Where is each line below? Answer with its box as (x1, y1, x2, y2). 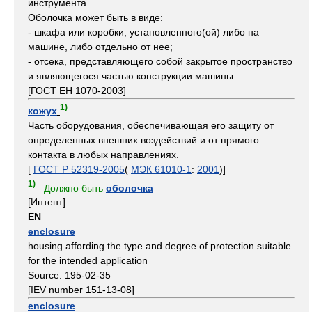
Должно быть (36, 182, 106, 194)
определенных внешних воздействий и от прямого (28, 134, 259, 146)
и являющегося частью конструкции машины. (28, 70, 236, 81)
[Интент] (28, 196, 65, 208)
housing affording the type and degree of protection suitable (28, 240, 291, 252)
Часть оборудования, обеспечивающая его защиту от (28, 119, 274, 131)
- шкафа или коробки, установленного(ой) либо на (28, 26, 259, 38)
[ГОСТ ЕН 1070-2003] (28, 85, 126, 96)
